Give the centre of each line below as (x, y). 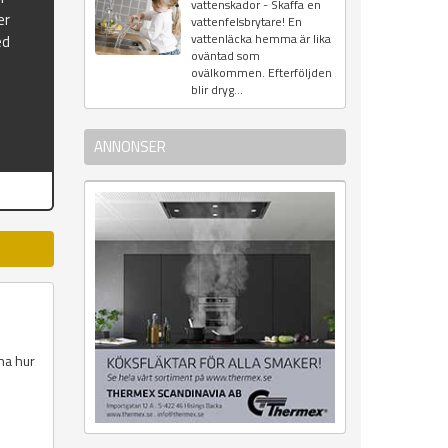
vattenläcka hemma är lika (260, 39)
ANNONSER (129, 147)
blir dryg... (216, 90)
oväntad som (225, 56)
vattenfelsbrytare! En (246, 22)
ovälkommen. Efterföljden (261, 73)
